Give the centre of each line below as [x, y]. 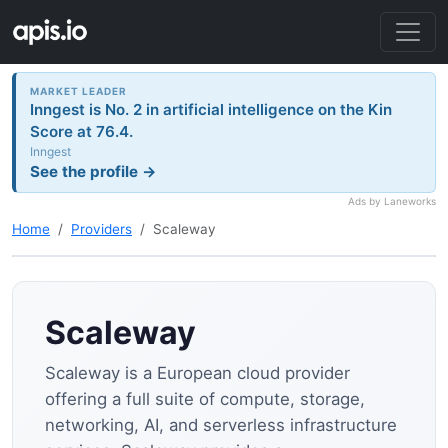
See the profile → [94, 171]
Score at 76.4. [82, 131]
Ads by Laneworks [392, 201]
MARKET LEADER [79, 90]
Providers [101, 229]
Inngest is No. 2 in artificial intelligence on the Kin [211, 109]
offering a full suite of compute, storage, [205, 399]
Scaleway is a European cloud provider [197, 373]
